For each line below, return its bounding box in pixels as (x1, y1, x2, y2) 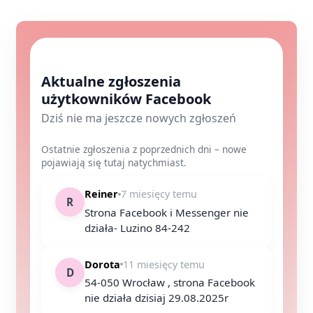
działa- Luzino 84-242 (85, 220, 190, 235)
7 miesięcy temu (121, 187, 197, 201)
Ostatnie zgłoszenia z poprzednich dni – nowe (41, 143, 247, 156)
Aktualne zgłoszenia (41, 72, 181, 91)
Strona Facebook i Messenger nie (85, 205, 249, 219)
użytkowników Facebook (41, 89, 211, 108)
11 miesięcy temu (123, 257, 205, 271)
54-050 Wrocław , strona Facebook (85, 275, 255, 290)
